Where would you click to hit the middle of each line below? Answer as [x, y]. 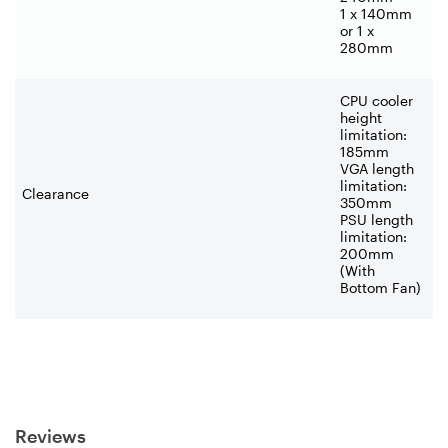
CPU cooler [376, 100]
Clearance [55, 193]
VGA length [377, 168]
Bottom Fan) [380, 287]
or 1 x [357, 30]
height [361, 117]
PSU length [376, 219]
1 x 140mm [376, 13]
